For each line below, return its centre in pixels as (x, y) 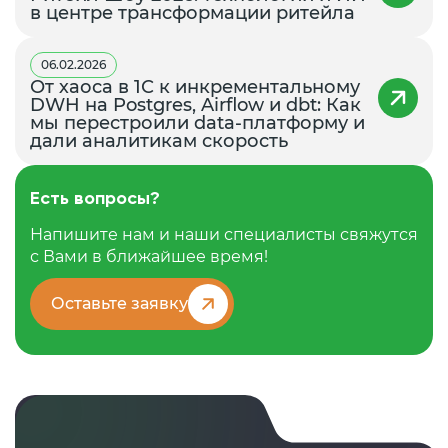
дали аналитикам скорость (159, 140)
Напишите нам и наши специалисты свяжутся (224, 234)
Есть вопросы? (95, 198)
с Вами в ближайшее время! (149, 256)
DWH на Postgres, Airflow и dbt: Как (195, 104)
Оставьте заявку (119, 303)
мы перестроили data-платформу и (197, 122)
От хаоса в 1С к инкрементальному (195, 86)
